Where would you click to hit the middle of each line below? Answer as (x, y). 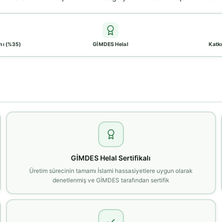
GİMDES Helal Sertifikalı (111, 158)
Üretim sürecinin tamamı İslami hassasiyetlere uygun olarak (111, 170)
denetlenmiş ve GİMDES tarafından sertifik (111, 180)
